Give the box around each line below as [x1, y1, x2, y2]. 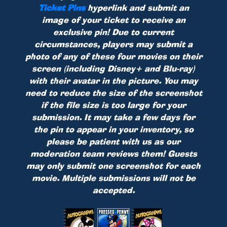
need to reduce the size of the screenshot [25, 87, 202, 99]
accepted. [92, 184, 135, 196]
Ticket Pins [38, 2, 85, 14]
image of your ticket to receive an [42, 14, 185, 26]
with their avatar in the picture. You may [29, 75, 198, 87]
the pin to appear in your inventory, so [33, 124, 194, 135]
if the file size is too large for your [41, 99, 186, 111]
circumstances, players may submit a [34, 39, 193, 50]
